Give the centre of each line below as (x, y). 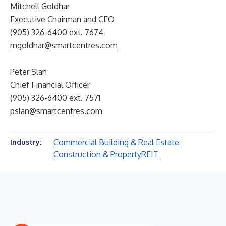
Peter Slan (29, 72)
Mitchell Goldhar (40, 6)
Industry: (26, 142)
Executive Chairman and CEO (62, 19)
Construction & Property (97, 154)
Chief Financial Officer (50, 85)
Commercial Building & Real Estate (116, 142)
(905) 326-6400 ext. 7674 (57, 32)
